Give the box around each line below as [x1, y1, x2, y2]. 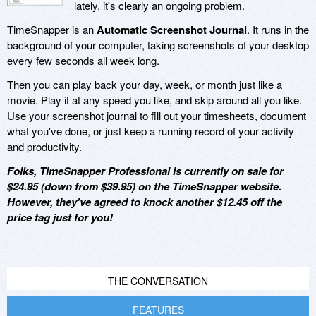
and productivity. [7, 139, 82, 154]
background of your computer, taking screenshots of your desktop [7, 37, 309, 53]
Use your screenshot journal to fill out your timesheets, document [7, 108, 306, 123]
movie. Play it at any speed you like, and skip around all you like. [7, 92, 302, 108]
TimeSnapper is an [7, 22, 97, 37]
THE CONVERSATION [108, 274, 208, 288]
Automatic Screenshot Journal [97, 22, 247, 38]
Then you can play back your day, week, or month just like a [7, 77, 282, 92]
